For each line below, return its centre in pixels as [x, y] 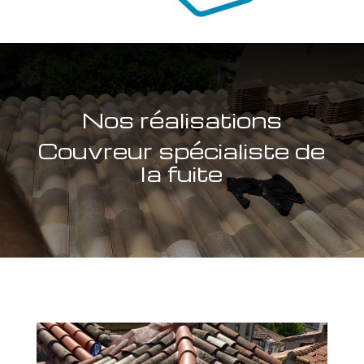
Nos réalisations [182, 120]
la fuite [182, 173]
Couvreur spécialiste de [182, 151]
